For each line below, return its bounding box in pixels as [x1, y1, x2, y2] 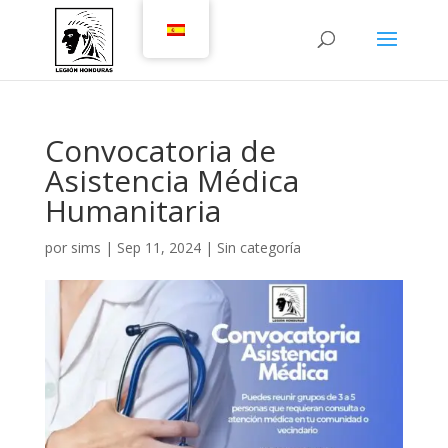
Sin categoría [216, 238, 301, 257]
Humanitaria [44, 190, 221, 231]
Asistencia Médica [44, 160, 299, 201]
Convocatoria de [44, 130, 276, 171]
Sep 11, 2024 [116, 238, 201, 257]
